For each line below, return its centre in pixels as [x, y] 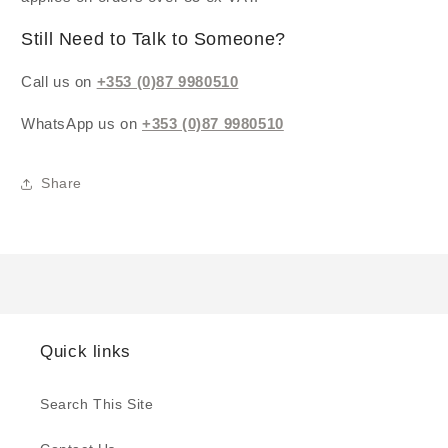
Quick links [85, 351]
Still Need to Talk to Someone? [153, 39]
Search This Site [97, 403]
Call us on [59, 81]
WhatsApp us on [81, 123]
